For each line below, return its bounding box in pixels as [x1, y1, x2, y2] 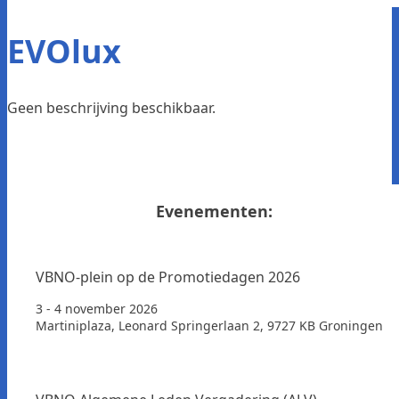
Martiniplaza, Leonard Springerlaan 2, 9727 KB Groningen [36, 316, 383, 334]
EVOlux [7, 28, 121, 73]
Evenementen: [155, 199, 273, 222]
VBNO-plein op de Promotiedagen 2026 [36, 266, 300, 287]
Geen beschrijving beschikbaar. [7, 97, 216, 118]
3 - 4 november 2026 [36, 299, 158, 317]
